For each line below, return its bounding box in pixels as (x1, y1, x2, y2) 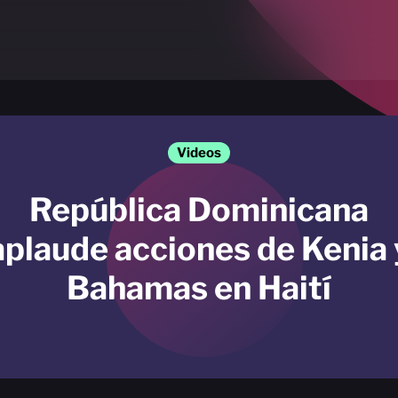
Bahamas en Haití (67, 268, 331, 307)
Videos (177, 145, 221, 161)
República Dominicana (29, 190, 369, 229)
